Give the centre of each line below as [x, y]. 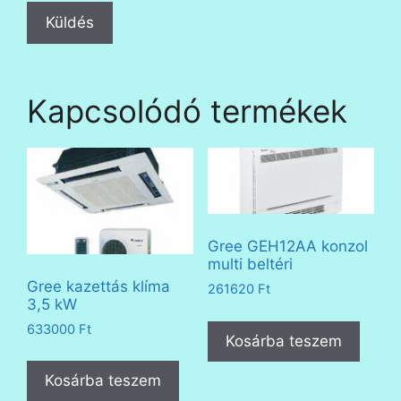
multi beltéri [250, 264]
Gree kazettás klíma [98, 286]
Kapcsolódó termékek [187, 111]
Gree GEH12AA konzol [287, 246]
